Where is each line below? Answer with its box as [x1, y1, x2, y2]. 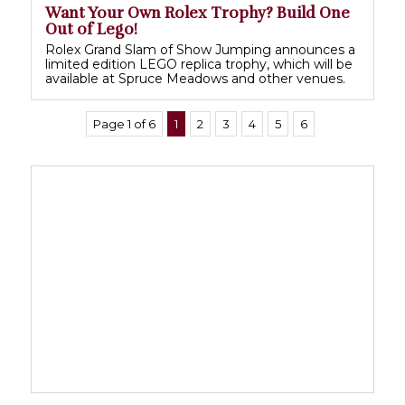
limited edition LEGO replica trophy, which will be [45, 56, 353, 73]
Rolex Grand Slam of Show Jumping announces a [45, 42, 355, 59]
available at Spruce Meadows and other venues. [45, 71, 345, 88]
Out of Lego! [45, 20, 137, 40]
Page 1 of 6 [93, 117, 155, 132]
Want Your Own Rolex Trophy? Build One [45, 4, 350, 24]
